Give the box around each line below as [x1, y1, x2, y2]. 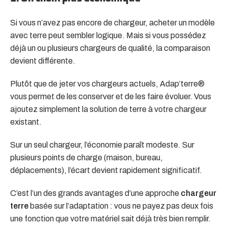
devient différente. [10, 56, 75, 66]
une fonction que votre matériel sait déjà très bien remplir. [10, 214, 211, 223]
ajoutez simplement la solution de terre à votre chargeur [10, 105, 207, 114]
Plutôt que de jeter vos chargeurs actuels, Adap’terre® [10, 79, 205, 89]
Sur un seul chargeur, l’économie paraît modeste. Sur [10, 140, 194, 150]
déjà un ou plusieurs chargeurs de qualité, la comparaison [10, 44, 210, 53]
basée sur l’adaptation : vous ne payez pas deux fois [28, 202, 213, 211]
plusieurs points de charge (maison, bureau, [10, 153, 163, 162]
